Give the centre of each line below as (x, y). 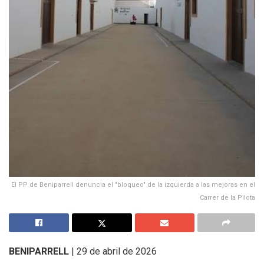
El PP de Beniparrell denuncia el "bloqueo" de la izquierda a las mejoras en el (133, 184)
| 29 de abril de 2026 (113, 251)
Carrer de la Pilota (227, 197)
